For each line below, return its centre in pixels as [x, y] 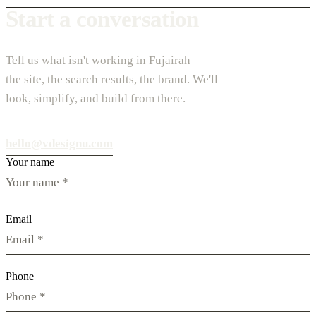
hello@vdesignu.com [59, 143]
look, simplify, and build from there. [96, 98]
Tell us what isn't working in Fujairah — [105, 60]
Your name [30, 162]
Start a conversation [102, 19]
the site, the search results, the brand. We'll [112, 79]
